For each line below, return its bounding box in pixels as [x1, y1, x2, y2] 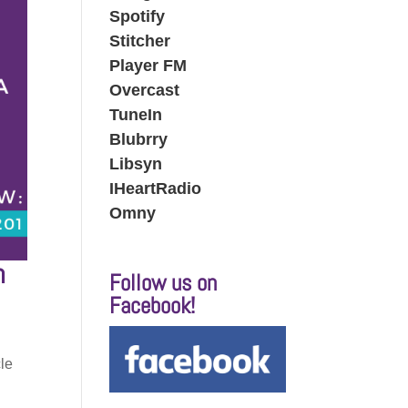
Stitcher [109, 31, 171, 50]
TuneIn [109, 105, 163, 124]
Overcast [109, 80, 180, 99]
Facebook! [109, 291, 196, 321]
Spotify [109, 6, 166, 25]
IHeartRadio [109, 178, 202, 198]
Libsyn [109, 154, 163, 173]
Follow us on [109, 269, 218, 298]
